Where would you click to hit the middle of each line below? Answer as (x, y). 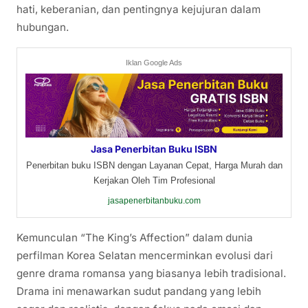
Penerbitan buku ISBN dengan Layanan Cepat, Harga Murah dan (154, 165)
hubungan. (43, 27)
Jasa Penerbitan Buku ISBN (154, 148)
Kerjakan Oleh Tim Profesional (154, 180)
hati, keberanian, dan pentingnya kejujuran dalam (139, 9)
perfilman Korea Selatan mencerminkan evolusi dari (145, 255)
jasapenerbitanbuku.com (154, 200)
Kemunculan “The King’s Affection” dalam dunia (135, 237)
